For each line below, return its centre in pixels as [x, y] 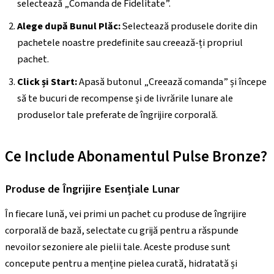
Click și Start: [47, 82]
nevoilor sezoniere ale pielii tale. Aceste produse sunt [118, 247]
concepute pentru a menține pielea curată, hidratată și [121, 263]
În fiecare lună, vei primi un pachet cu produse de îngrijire [126, 214]
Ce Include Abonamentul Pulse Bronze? [136, 156]
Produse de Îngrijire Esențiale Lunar [92, 189]
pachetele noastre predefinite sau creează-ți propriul [130, 43]
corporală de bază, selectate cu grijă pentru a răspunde [122, 230]
